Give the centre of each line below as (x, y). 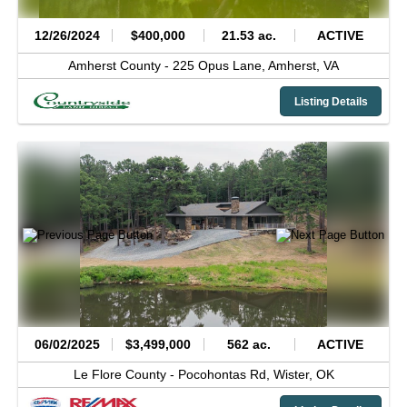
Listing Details (331, 101)
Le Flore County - (125, 375)
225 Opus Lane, (220, 66)
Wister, (294, 375)
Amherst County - (120, 66)
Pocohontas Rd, (225, 375)
